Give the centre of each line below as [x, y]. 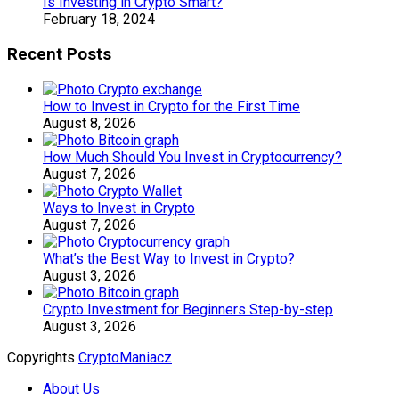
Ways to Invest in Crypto [119, 208]
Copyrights [43, 357]
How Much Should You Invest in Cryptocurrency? [192, 157]
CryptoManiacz [125, 357]
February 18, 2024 [99, 20]
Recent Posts [59, 55]
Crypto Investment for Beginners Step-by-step [188, 309]
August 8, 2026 [90, 123]
